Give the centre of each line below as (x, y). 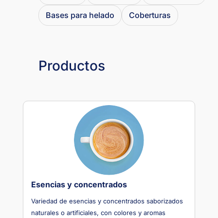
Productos (72, 66)
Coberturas (150, 15)
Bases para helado (80, 15)
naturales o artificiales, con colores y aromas (98, 213)
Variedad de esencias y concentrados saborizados (107, 201)
